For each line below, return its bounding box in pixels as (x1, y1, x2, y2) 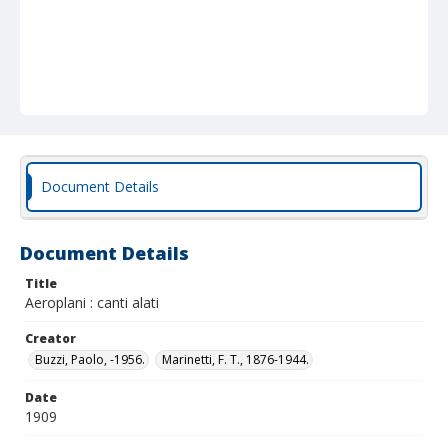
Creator (25, 330, 76, 347)
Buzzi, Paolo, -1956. (35, 351, 145, 368)
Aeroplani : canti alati (25, 293, 159, 312)
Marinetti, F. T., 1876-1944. (162, 351, 309, 368)
